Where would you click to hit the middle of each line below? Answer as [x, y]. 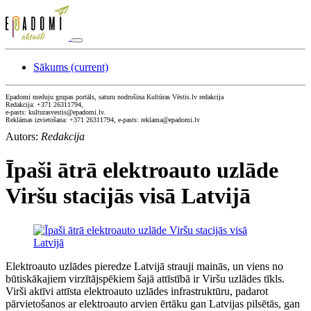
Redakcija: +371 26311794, [44, 104]
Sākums [52, 67]
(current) [90, 67]
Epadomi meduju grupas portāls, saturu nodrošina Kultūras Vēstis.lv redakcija [115, 97]
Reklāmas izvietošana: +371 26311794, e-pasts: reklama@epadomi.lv [103, 120]
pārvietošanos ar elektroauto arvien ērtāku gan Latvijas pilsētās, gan [153, 303]
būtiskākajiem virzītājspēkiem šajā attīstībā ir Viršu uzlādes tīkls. [145, 278]
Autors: [23, 136]
